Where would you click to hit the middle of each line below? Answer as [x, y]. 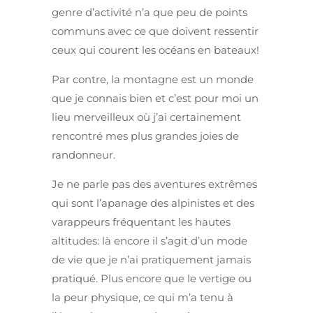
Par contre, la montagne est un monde [153, 80]
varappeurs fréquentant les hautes [141, 222]
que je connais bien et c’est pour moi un [155, 99]
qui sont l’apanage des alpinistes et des [153, 203]
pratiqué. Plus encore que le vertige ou [152, 279]
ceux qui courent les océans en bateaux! [155, 50]
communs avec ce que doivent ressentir [155, 31]
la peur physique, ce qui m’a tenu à [143, 298]
